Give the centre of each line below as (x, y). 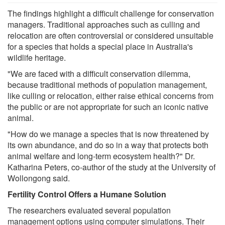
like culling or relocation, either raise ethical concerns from (110, 96)
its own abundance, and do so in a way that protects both (108, 145)
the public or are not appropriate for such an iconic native (108, 107)
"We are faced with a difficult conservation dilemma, (99, 74)
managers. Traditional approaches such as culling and (104, 25)
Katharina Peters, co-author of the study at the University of (111, 167)
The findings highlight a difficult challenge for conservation (111, 14)
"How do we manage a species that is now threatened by (108, 134)
